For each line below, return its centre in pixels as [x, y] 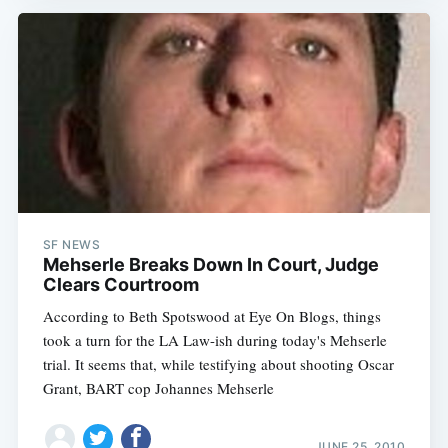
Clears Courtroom [120, 284]
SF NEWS [71, 244]
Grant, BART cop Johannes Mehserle [158, 387]
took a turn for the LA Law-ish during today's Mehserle [214, 339]
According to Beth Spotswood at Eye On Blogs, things [211, 315]
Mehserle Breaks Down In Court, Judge [210, 264]
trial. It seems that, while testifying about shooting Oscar [218, 363]
